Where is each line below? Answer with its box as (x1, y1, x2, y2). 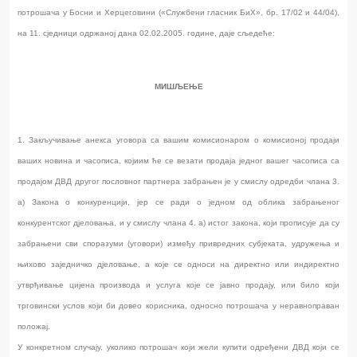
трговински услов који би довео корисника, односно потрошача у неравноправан (18, 301, 339, 311)
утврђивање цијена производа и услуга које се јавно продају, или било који (18, 280, 339, 290)
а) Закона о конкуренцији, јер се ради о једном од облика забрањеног (18, 198, 339, 207)
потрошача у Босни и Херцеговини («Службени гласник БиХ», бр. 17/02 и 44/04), (18, 8, 339, 18)
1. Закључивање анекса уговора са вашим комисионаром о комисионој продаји (18, 135, 339, 145)
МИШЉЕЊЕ (154, 82, 203, 92)
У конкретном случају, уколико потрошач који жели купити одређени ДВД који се (18, 343, 339, 352)
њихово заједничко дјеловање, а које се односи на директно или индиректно (18, 260, 339, 269)
